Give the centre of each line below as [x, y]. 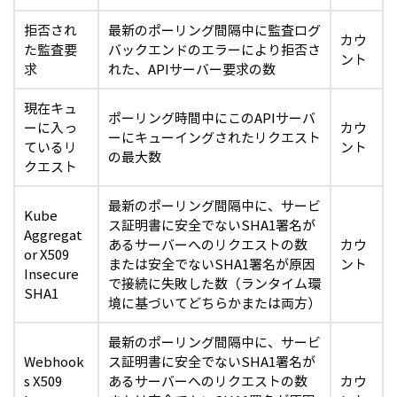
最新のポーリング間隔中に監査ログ [214, 30]
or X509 [47, 254]
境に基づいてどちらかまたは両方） [214, 303]
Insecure [51, 274]
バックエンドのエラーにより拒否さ [214, 50]
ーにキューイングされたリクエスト [214, 137]
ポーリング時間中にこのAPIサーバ [212, 118]
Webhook [54, 362]
